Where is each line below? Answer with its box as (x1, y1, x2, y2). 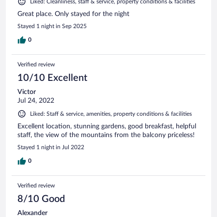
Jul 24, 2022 (17, 97, 54, 104)
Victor (17, 88, 36, 95)
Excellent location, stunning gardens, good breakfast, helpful (17, 123, 196, 130)
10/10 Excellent (17, 73, 87, 83)
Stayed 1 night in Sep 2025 (17, 23, 87, 29)
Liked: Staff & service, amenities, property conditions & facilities (30, 110, 192, 117)
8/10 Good (17, 194, 65, 204)
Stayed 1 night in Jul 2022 (17, 144, 84, 150)
